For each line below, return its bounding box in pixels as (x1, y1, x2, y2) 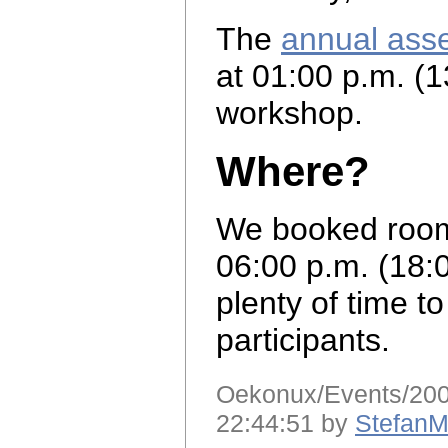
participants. (216, 322, 390, 359)
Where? (216, 147, 370, 195)
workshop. (216, 95, 363, 132)
